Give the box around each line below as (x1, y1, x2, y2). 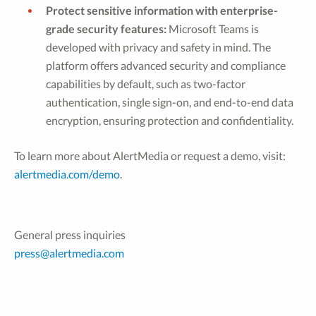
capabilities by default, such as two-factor (46, 77, 245, 90)
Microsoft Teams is (166, 22, 259, 35)
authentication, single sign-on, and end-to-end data (46, 95, 293, 109)
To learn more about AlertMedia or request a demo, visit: (14, 149, 286, 162)
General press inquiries (14, 228, 126, 241)
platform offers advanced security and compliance (46, 59, 286, 72)
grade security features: (46, 22, 166, 35)
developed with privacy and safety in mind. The (46, 40, 271, 54)
